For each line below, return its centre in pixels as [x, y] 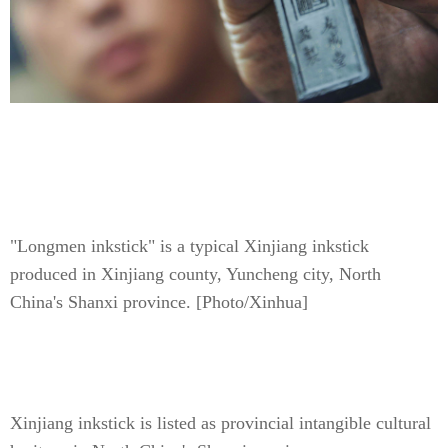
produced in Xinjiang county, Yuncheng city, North [195, 274]
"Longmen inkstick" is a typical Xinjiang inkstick [189, 246]
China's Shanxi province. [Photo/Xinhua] [159, 302]
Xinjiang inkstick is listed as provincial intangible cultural [220, 423]
